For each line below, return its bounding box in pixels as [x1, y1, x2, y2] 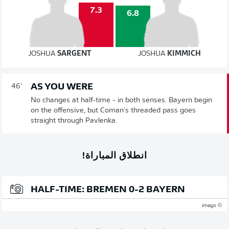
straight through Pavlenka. [31, 117, 117, 125]
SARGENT [57, 50, 92, 58]
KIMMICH [167, 50, 201, 58]
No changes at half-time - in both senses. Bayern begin [31, 96, 212, 104]
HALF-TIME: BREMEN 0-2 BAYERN [31, 185, 185, 195]
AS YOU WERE [31, 82, 93, 92]
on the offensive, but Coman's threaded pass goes [31, 106, 196, 114]
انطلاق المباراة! [82, 148, 147, 161]
